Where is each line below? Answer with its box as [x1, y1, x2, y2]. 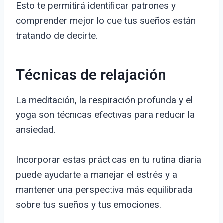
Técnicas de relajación [16, 64, 166, 87]
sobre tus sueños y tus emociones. [16, 199, 161, 211]
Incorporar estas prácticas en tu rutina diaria [16, 154, 201, 166]
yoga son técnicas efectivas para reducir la [16, 109, 195, 121]
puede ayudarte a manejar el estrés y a [16, 169, 177, 181]
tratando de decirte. [16, 30, 98, 42]
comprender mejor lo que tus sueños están [16, 15, 196, 27]
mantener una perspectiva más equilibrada [16, 184, 193, 196]
